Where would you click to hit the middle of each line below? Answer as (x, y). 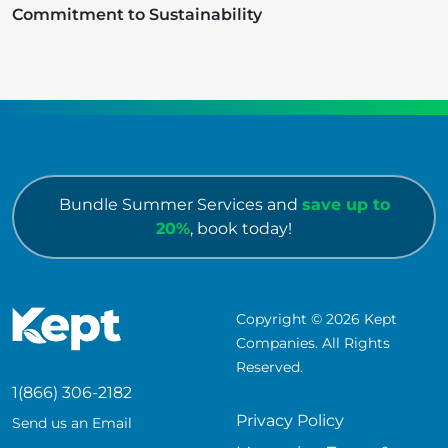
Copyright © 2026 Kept (316, 319)
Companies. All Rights (313, 343)
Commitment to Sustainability (137, 15)
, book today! (241, 229)
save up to (345, 205)
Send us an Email (72, 423)
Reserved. (269, 367)
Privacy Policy (290, 421)
